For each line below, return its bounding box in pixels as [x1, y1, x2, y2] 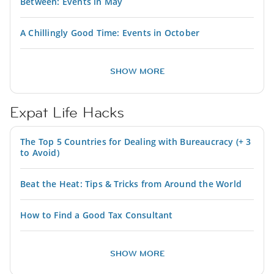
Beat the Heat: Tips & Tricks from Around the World [20, 177, 242, 190]
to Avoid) [20, 146, 59, 158]
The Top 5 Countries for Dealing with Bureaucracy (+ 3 [20, 135, 251, 147]
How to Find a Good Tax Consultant [20, 209, 173, 221]
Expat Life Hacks [10, 102, 124, 122]
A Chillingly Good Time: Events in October [20, 26, 200, 39]
